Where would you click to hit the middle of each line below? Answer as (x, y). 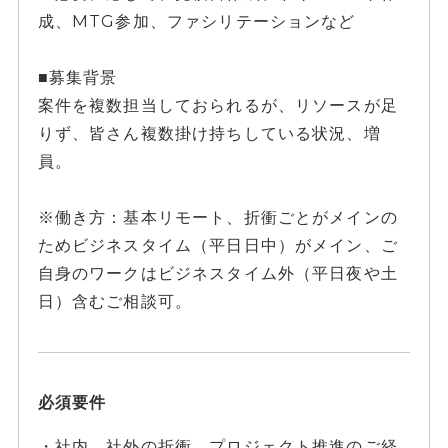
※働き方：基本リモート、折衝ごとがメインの (217, 217)
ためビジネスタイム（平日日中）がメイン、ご (217, 245)
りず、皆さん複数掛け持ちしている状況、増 (209, 133)
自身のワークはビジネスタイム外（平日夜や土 (217, 273)
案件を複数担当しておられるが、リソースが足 (217, 105)
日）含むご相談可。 (115, 301)
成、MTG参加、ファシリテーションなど (196, 21)
